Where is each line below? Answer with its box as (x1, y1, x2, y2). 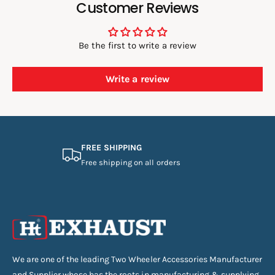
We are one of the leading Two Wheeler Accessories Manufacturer (12, 254, 262, 265)
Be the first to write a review (78, 39, 197, 51)
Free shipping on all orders (81, 158, 180, 168)
